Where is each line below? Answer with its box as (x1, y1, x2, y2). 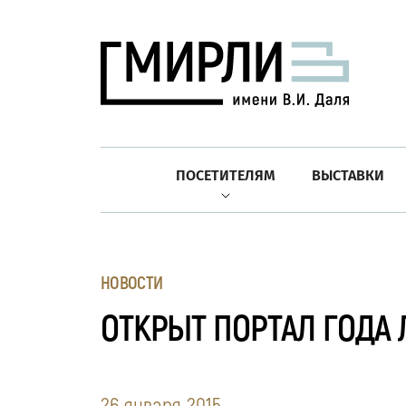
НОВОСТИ (101, 271, 163, 295)
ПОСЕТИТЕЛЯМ (176, 166, 275, 184)
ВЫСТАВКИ (312, 166, 384, 184)
